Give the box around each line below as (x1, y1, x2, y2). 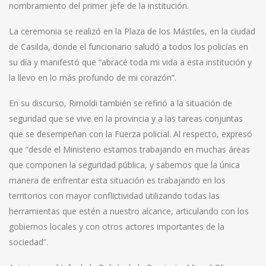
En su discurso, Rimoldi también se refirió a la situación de (9, 97, 232, 109)
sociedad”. (9, 236, 48, 248)
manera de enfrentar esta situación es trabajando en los (9, 175, 226, 186)
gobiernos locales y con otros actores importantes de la (9, 221, 224, 232)
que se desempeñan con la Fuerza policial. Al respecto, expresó (9, 128, 252, 140)
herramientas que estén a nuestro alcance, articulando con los (9, 205, 249, 217)
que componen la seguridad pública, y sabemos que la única (9, 159, 240, 170)
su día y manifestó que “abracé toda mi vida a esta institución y (9, 56, 252, 68)
